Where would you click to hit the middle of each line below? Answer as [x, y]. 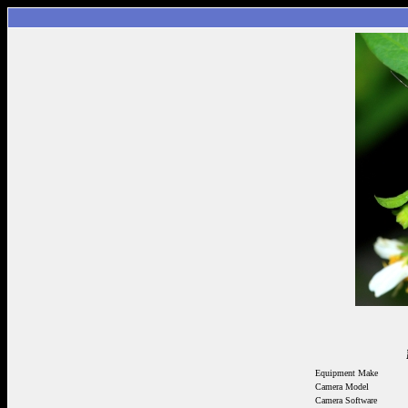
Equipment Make [346, 373]
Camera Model [342, 387]
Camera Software [346, 400]
